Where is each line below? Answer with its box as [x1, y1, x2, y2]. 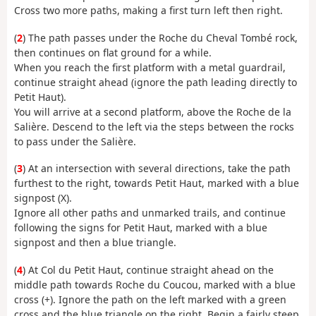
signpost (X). [14, 191, 72, 205]
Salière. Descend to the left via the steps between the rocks [14, 119, 294, 133]
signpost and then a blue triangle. [14, 236, 176, 250]
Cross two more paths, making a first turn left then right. [14, 4, 283, 18]
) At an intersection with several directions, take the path [23, 162, 291, 176]
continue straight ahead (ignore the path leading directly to [14, 75, 297, 89]
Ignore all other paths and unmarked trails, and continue [14, 206, 286, 220]
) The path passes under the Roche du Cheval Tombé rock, [23, 30, 298, 44]
